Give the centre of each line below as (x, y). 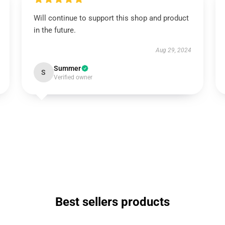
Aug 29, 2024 (174, 50)
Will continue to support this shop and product (111, 18)
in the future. (54, 30)
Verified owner (73, 77)
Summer (67, 68)
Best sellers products (113, 202)
